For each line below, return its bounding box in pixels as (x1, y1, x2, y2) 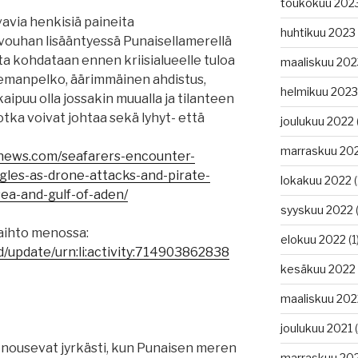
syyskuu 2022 (280, 203, 353, 217)
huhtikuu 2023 (280, 26, 356, 40)
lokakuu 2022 (280, 173, 352, 188)
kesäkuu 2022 (280, 262, 356, 276)
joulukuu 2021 (280, 321, 352, 336)
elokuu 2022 (280, 233, 346, 247)
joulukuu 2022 (280, 114, 354, 129)
